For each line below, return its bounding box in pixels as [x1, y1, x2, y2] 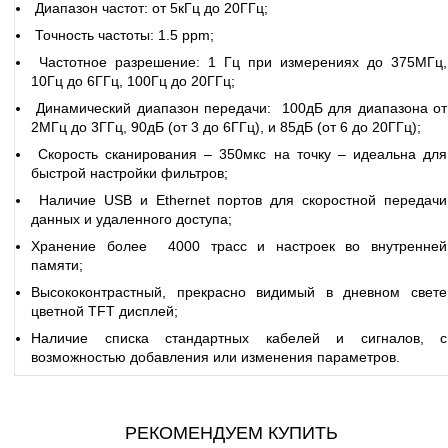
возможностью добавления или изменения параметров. [31, 349, 400, 366]
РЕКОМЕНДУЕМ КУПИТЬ [125, 423, 339, 444]
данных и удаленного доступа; [31, 211, 232, 228]
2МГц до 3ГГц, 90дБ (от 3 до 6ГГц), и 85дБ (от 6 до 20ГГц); [31, 119, 421, 136]
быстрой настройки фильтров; [31, 165, 228, 182]
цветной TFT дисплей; [31, 303, 178, 320]
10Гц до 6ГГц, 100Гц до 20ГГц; [31, 73, 235, 90]
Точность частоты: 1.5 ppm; [31, 27, 214, 44]
